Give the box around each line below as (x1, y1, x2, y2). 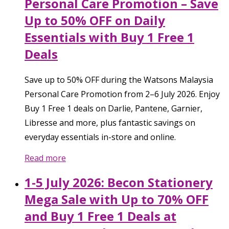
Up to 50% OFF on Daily (25, 11, 165, 29)
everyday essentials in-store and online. (25, 131, 176, 143)
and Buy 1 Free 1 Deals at (25, 207, 176, 224)
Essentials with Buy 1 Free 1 (25, 28, 194, 45)
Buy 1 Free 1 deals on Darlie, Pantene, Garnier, (25, 102, 202, 114)
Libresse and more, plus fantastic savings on (25, 117, 195, 128)
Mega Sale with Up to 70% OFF (25, 190, 209, 208)
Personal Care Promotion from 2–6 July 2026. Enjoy (25, 88, 220, 100)
